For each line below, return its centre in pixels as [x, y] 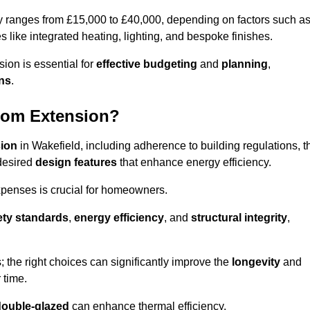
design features [76, 163]
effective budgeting [147, 64]
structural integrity [239, 218]
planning [245, 64]
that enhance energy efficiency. [194, 163]
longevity [256, 262]
